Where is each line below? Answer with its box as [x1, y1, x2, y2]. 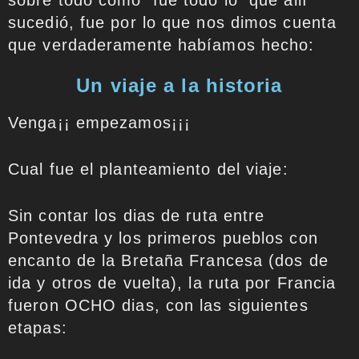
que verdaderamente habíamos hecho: [8, 36, 315, 54]
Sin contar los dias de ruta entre [8, 207, 265, 224]
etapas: [8, 319, 67, 337]
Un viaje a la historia [76, 75, 283, 96]
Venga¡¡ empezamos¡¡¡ [8, 114, 191, 131]
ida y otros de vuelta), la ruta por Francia [8, 274, 337, 292]
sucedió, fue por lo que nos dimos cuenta [8, 14, 337, 31]
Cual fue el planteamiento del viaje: [8, 160, 288, 178]
